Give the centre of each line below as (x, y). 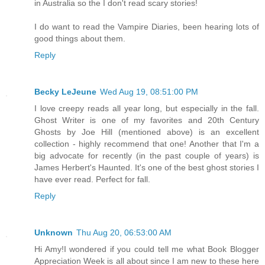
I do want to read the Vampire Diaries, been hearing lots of (147, 26)
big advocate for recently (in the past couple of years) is (147, 155)
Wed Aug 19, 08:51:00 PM (149, 91)
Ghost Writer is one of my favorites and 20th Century (147, 120)
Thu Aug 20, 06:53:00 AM (124, 232)
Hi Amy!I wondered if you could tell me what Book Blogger (147, 249)
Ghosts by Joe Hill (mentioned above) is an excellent (147, 132)
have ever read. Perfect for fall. (92, 179)
